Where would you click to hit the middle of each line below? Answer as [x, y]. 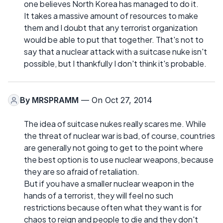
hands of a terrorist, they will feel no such [99, 196]
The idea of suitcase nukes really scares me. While [115, 124]
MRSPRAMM [55, 100]
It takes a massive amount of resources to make [111, 16]
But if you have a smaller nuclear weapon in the [109, 184]
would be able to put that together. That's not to [114, 40]
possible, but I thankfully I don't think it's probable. [115, 64]
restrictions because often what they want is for [113, 208]
